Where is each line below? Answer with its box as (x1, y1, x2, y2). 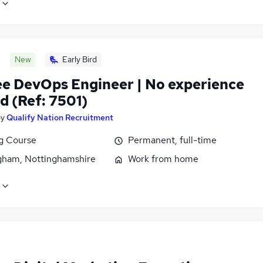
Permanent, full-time (128, 134, 217, 147)
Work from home (128, 153, 198, 166)
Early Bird (62, 54, 97, 65)
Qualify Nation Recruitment (6, 112, 113, 123)
